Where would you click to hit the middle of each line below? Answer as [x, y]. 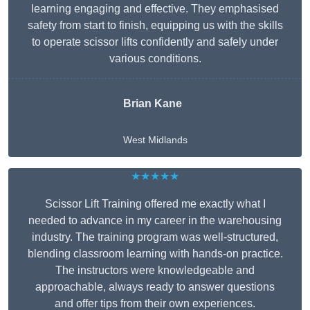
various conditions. [155, 59]
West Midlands [155, 140]
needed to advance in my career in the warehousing [155, 221]
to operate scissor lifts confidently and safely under [155, 42]
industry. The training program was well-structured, [155, 237]
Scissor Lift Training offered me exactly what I [155, 204]
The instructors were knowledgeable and [155, 271]
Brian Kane [152, 104]
